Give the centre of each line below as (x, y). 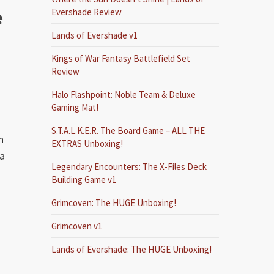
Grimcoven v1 (77, 226)
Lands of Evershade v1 (95, 35)
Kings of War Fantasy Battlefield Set (121, 58)
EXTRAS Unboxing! (87, 143)
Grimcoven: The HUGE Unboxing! (114, 203)
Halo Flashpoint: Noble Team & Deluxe (124, 94)
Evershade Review (87, 12)
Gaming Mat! (75, 107)
